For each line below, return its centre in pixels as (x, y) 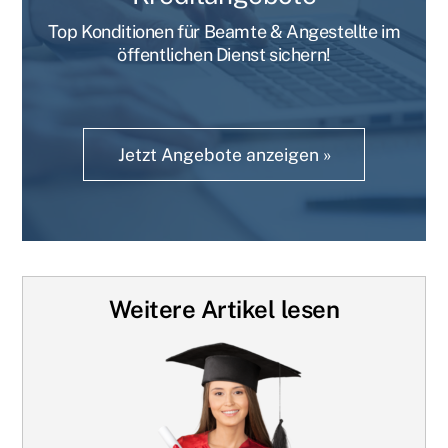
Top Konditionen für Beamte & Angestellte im (224, 32)
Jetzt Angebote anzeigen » (224, 155)
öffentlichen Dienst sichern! (224, 55)
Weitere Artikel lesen (224, 309)
